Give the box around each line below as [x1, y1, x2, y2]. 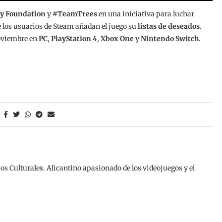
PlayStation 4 [51, 34, 97, 43]
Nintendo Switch [139, 34, 199, 43]
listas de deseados [136, 21, 200, 31]
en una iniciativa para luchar [97, 9, 194, 18]
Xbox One [101, 34, 135, 43]
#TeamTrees [53, 9, 97, 18]
